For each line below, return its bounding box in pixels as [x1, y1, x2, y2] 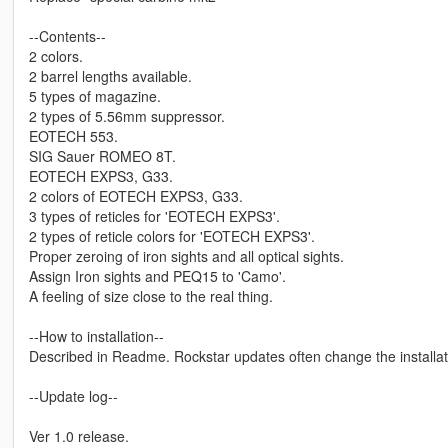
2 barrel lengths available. [28, 66, 192, 87]
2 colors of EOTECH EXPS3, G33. [28, 186, 243, 207]
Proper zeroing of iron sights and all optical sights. [28, 246, 344, 267]
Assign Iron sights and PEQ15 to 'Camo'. [28, 266, 286, 287]
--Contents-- [28, 26, 106, 47]
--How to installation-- [28, 326, 164, 347]
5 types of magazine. [28, 86, 161, 107]
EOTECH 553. [28, 126, 118, 147]
